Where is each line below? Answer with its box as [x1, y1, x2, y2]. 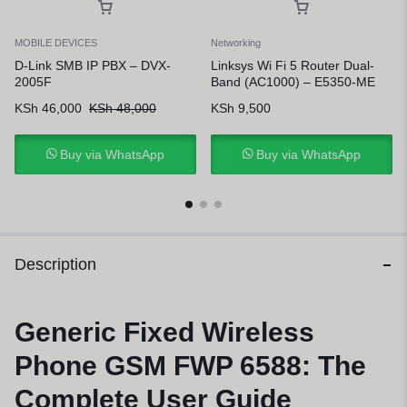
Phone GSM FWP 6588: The [15, 350, 366, 381]
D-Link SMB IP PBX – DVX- [15, 58, 171, 73]
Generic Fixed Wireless [15, 316, 314, 347]
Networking [211, 37, 261, 48]
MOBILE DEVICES [15, 37, 97, 48]
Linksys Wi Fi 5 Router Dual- [211, 58, 374, 73]
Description [15, 255, 96, 273]
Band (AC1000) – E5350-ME [211, 74, 375, 89]
